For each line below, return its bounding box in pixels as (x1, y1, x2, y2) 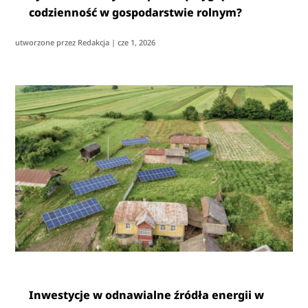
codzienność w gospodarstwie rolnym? (29, 4, 243, 20)
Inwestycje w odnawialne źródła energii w (29, 287, 265, 302)
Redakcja (78, 36, 110, 47)
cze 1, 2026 (118, 36, 156, 47)
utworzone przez (15, 36, 78, 47)
